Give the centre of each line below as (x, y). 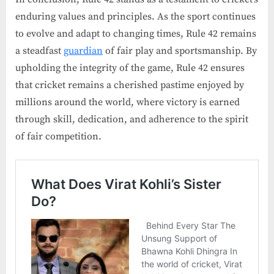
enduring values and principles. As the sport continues (135, 16)
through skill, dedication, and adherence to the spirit (132, 119)
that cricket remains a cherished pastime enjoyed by (130, 85)
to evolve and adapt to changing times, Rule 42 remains (136, 33)
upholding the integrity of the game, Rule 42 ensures (130, 68)
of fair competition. (58, 136)
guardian (83, 50)
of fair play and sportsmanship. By (180, 50)
